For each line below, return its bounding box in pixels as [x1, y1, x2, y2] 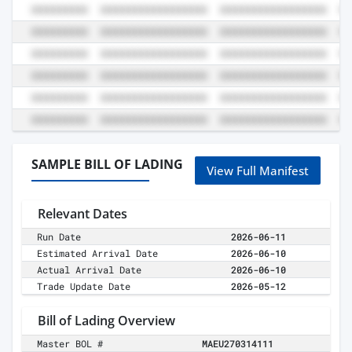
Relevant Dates [38, 205, 127, 223]
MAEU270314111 [202, 337, 273, 350]
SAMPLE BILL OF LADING [31, 156, 183, 174]
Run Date [37, 230, 82, 244]
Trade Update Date [37, 280, 131, 293]
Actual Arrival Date [37, 263, 142, 277]
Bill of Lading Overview [38, 312, 175, 330]
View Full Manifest [207, 163, 309, 179]
